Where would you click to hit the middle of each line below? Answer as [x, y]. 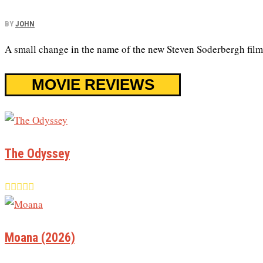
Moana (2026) [40, 238]
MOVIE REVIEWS [93, 84]
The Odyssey [37, 153]
